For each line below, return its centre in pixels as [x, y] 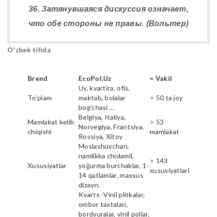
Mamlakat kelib [51, 122]
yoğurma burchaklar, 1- [114, 165]
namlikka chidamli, [106, 155]
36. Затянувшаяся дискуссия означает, [108, 9]
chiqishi [40, 131]
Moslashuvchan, [104, 146]
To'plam [40, 97]
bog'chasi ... [96, 107]
